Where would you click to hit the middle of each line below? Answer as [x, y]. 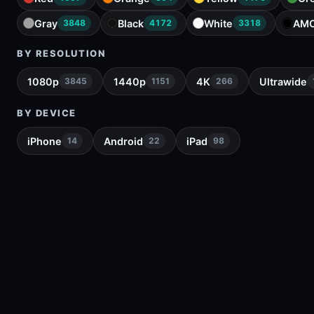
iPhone [45, 141]
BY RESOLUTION [61, 53]
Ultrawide [283, 81]
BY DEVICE [47, 113]
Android [123, 141]
